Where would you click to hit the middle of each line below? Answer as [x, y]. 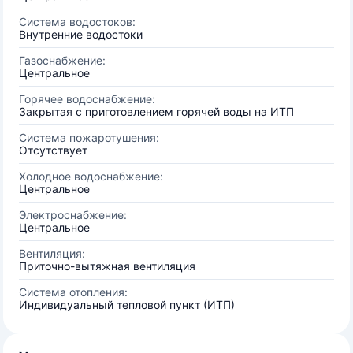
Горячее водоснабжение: [87, 99]
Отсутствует [53, 150]
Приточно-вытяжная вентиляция [107, 266]
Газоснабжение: [62, 60]
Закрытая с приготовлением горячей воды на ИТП [156, 111]
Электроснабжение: [73, 215]
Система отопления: [73, 292]
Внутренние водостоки [81, 34]
